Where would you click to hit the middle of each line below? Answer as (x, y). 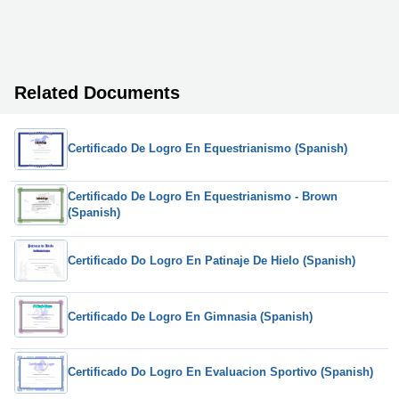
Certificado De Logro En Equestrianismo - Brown (203, 197)
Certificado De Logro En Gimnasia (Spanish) (190, 316)
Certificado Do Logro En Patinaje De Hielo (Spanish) (212, 260)
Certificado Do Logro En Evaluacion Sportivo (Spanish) (220, 372)
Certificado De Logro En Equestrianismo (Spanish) (208, 149)
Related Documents (97, 92)
